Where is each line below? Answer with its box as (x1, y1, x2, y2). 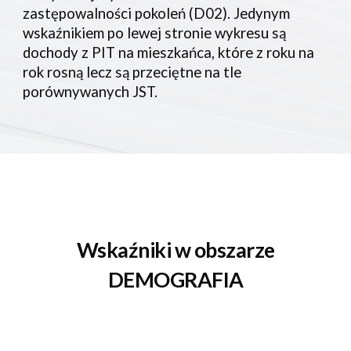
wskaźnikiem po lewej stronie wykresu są (23, 24, 287, 42)
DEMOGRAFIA (107, 267, 244, 292)
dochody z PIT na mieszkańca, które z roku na (23, 44, 315, 61)
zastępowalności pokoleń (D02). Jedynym (23, 5, 291, 22)
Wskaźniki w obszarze (76, 237, 275, 262)
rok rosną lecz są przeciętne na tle (23, 63, 242, 81)
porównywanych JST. (23, 83, 158, 100)
